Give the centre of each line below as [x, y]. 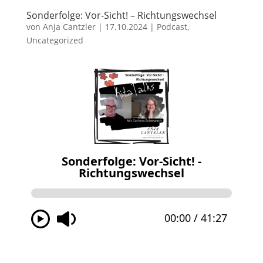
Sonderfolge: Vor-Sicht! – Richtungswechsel [121, 15]
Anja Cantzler [69, 27]
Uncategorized [55, 40]
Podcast [172, 27]
